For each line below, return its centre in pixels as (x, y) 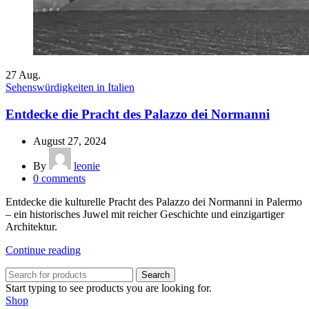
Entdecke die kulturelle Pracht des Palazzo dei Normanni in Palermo (154, 201)
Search (156, 275)
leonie (87, 166)
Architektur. (31, 226)
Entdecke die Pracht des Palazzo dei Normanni (138, 114)
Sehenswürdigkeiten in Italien (70, 88)
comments (63, 178)
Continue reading (43, 250)
